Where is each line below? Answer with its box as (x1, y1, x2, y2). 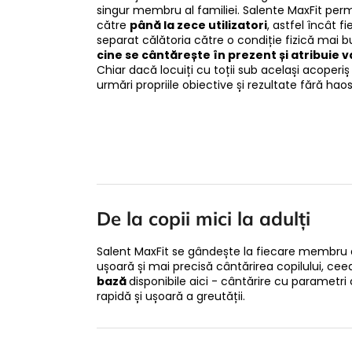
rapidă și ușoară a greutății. (97, 288, 245, 304)
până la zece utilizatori (130, 17, 267, 34)
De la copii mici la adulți (97, 206, 310, 230)
